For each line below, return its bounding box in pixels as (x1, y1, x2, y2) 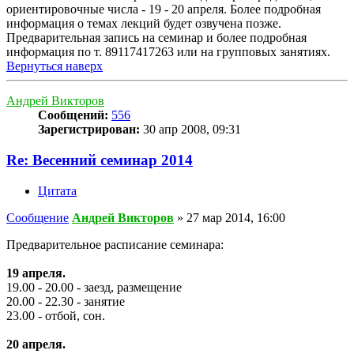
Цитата (38, 183, 77, 198)
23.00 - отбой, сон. (6, 308, 105, 322)
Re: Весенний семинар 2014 (6, 152, 193, 169)
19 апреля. (6, 265, 66, 280)
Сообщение (6, 210, 69, 224)
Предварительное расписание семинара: (6, 237, 224, 251)
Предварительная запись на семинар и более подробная (6, 31, 307, 45)
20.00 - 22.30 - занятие (6, 294, 125, 308)
